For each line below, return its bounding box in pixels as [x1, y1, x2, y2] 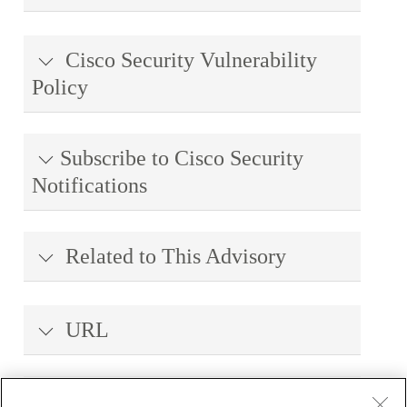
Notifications [32, 174, 147, 197]
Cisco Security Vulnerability [60, 48, 317, 72]
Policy [32, 75, 88, 99]
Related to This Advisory [60, 244, 286, 268]
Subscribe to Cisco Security [60, 146, 303, 170]
